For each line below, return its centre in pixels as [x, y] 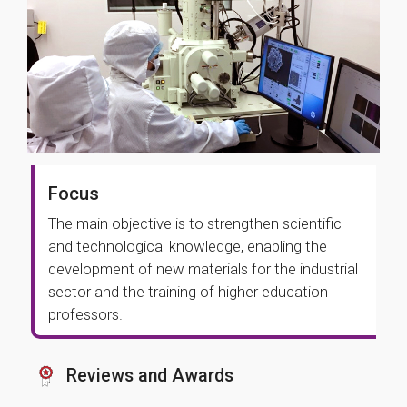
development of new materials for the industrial [203, 269]
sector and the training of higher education [188, 292]
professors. [85, 314]
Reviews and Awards [150, 376]
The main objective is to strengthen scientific [195, 223]
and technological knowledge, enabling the [188, 246]
